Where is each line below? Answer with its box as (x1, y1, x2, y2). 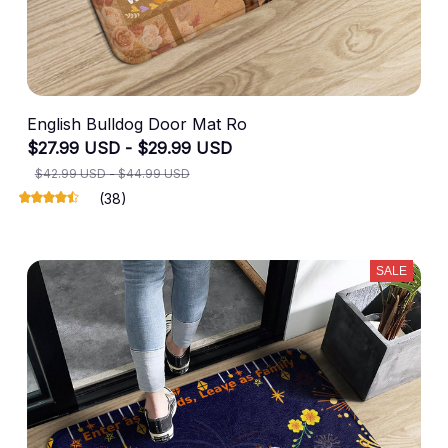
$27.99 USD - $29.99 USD (26, 137, 232, 158)
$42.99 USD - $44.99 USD (34, 165, 190, 181)
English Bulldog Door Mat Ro (26, 113, 247, 134)
